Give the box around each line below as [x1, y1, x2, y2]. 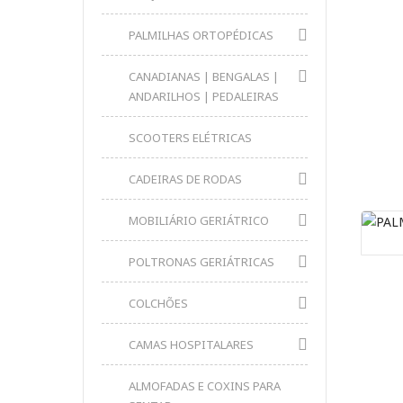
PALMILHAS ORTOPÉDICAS [129, 27, 273, 43]
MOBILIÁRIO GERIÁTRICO [129, 212, 269, 228]
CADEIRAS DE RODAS [129, 171, 242, 187]
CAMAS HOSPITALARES [129, 336, 254, 353]
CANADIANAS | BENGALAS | [129, 68, 279, 85]
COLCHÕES [129, 295, 188, 311]
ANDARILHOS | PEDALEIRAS [129, 88, 279, 104]
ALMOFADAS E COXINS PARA [129, 378, 281, 394]
